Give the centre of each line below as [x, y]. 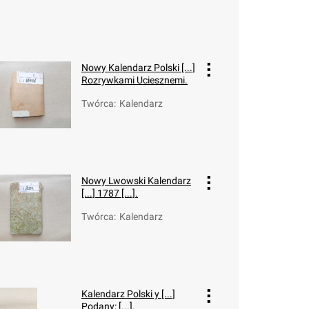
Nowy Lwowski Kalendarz [136, 181]
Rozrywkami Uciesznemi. [134, 80]
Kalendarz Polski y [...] [128, 294]
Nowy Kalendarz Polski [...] [138, 68]
